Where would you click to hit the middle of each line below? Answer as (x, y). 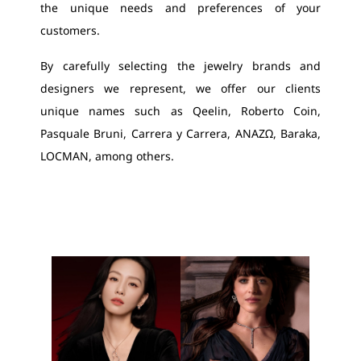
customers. (70, 30)
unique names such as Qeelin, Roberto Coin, (180, 111)
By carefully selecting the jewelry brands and (180, 66)
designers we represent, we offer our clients (180, 88)
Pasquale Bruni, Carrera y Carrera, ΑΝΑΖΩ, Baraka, (180, 133)
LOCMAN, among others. (107, 156)
